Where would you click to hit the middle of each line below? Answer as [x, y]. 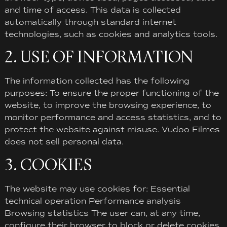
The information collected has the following [97, 81]
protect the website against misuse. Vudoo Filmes [112, 130]
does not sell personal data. [64, 142]
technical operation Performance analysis [92, 201]
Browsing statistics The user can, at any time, [102, 213]
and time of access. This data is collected [92, 10]
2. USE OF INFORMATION [99, 57]
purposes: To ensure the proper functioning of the [111, 93]
